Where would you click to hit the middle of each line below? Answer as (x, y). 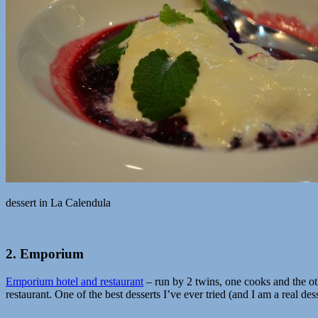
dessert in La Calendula (58, 202)
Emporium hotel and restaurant (75, 282)
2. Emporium (45, 254)
